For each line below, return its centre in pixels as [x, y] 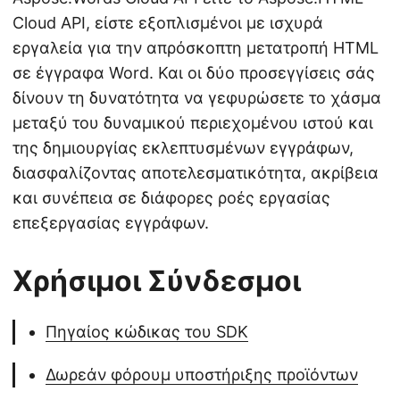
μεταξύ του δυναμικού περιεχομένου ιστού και [193, 122]
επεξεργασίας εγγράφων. [111, 222]
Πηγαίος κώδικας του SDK [147, 331]
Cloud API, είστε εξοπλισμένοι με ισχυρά [168, 22]
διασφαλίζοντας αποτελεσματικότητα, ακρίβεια [196, 172]
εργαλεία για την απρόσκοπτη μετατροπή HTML [196, 47]
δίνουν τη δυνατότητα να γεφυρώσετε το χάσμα [197, 97]
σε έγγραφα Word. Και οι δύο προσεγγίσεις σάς [194, 72]
